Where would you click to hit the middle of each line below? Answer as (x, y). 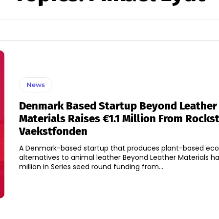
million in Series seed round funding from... (91, 167)
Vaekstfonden (53, 131)
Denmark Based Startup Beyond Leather (118, 106)
